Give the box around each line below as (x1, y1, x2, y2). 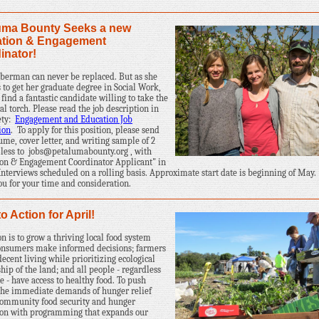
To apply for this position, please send (17, 125, 159, 135)
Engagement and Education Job (15, 114, 132, 125)
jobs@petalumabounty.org (28, 146, 128, 157)
